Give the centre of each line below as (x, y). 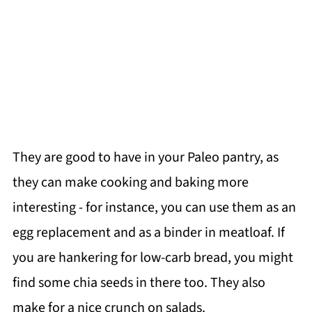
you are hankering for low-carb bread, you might (153, 257)
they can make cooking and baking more (130, 182)
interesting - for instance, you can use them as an (154, 207)
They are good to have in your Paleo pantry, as (145, 157)
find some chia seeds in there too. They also (139, 282)
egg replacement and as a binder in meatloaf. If (148, 232)
